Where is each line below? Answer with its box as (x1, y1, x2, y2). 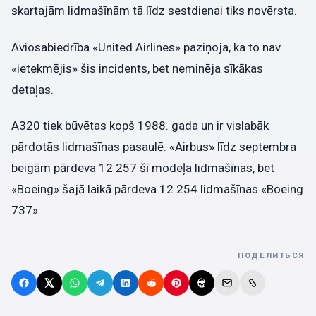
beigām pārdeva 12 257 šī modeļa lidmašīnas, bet (11, 160, 274, 175)
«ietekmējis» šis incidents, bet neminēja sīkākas (11, 61, 263, 75)
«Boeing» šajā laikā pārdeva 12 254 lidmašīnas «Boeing (11, 181, 303, 196)
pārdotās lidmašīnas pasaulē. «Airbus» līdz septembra (11, 139, 296, 154)
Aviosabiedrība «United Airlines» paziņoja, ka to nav (11, 39, 281, 54)
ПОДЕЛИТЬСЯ (238, 251, 305, 261)
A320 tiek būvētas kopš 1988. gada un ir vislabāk (11, 118, 269, 133)
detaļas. (11, 82, 54, 97)
